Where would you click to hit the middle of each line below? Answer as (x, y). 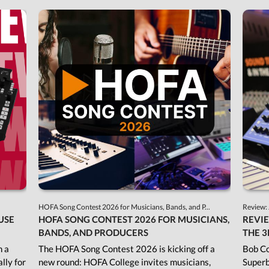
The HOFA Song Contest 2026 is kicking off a (126, 249)
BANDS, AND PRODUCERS (93, 233)
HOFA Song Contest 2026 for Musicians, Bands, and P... (125, 207)
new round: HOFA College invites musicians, (124, 262)
